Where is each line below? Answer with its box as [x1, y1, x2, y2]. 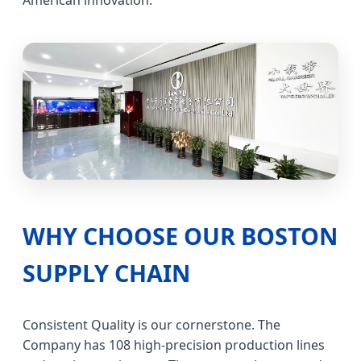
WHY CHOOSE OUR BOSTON [23, 219, 338, 251]
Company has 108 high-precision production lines [23, 335, 325, 354]
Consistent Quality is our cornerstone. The [23, 315, 280, 334]
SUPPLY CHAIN [23, 256, 190, 288]
